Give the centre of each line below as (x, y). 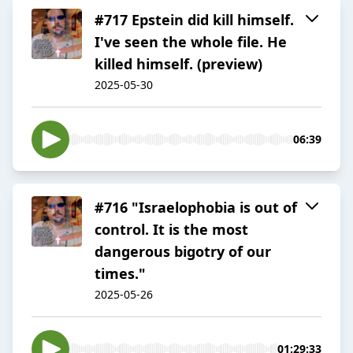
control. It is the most (171, 230)
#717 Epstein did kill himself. (194, 20)
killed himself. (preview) (178, 64)
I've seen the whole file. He (191, 42)
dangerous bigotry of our (183, 252)
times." (120, 274)
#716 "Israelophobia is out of (196, 208)
